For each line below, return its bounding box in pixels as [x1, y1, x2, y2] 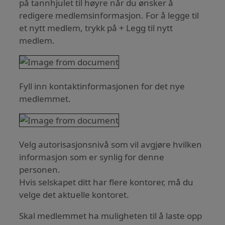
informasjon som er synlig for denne [19, 151, 165, 163]
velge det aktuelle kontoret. [19, 188, 130, 200]
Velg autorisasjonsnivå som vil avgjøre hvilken [19, 138, 202, 150]
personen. [19, 163, 61, 175]
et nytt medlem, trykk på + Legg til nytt [19, 22, 173, 34]
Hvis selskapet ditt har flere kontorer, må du [19, 176, 194, 188]
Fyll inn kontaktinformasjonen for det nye [19, 80, 185, 92]
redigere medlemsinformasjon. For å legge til [19, 9, 199, 21]
